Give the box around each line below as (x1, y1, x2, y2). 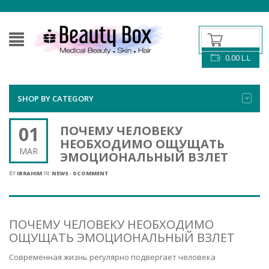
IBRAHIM (17, 169, 42, 177)
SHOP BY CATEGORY (17, 93, 94, 104)
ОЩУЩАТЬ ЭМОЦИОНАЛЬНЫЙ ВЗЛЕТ (9, 229, 235, 246)
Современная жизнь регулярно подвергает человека (9, 252, 216, 262)
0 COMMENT (73, 169, 109, 177)
